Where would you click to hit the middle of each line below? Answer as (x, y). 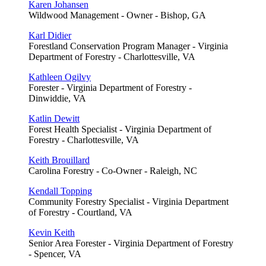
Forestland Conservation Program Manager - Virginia (128, 46)
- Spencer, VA (55, 254)
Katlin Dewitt (54, 118)
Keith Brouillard (59, 160)
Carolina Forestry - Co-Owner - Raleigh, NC (113, 170)
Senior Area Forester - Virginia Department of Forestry (131, 243)
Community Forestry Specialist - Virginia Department (129, 201)
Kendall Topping (60, 191)
